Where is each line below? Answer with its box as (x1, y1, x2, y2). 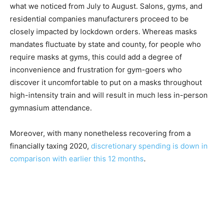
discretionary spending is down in (91, 141, 208, 151)
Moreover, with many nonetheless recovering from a (10, 129, 191, 138)
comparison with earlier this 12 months (10, 154, 144, 164)
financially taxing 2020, (10, 141, 91, 151)
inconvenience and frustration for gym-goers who (10, 65, 182, 75)
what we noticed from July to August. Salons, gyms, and (10, 1, 202, 11)
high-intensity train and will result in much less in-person (10, 90, 208, 100)
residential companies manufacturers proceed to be (10, 14, 189, 24)
